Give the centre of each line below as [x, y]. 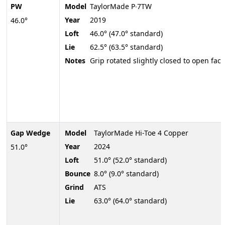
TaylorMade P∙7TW [121, 7]
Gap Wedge [30, 133]
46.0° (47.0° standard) [126, 34]
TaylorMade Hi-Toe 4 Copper [141, 133]
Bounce [78, 174]
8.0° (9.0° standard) [126, 174]
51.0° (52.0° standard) [130, 160]
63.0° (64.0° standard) [130, 201]
